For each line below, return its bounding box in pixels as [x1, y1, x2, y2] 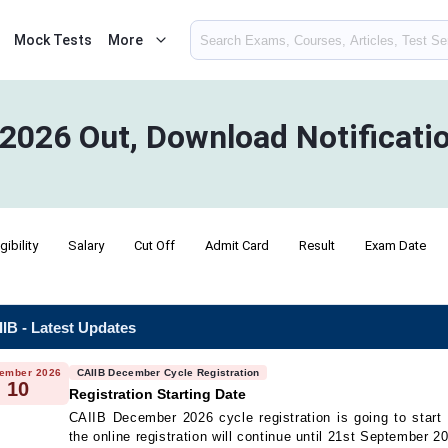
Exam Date [365, 238, 426, 253]
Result [299, 238, 335, 253]
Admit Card [205, 238, 269, 253]
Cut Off [134, 238, 175, 253]
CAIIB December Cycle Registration [76, 367, 260, 378]
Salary [68, 238, 104, 253]
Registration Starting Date [68, 386, 246, 402]
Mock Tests [14, 32, 92, 48]
